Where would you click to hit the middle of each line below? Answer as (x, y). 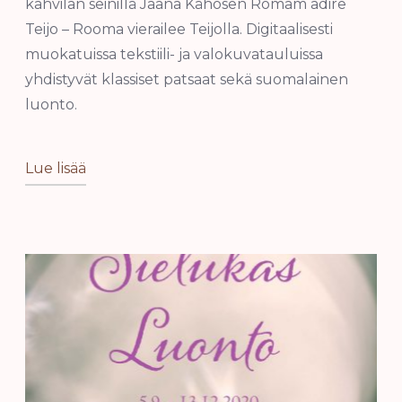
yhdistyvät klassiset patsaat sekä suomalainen (187, 79)
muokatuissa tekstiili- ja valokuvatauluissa (174, 54)
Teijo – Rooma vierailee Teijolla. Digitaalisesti (179, 29)
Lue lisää (56, 168)
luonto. (51, 104)
